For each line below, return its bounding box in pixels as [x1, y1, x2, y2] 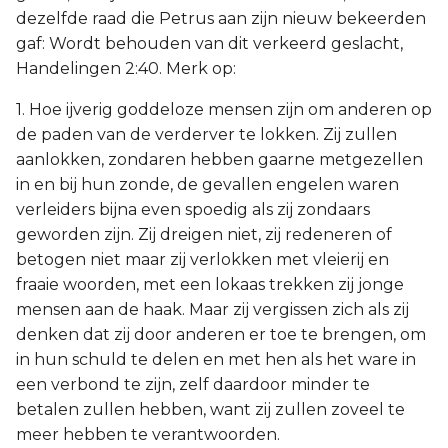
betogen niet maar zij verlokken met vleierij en [16, 250, 389, 269]
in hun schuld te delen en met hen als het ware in [16, 350, 416, 369]
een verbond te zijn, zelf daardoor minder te [16, 375, 370, 394]
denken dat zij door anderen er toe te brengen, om [16, 325, 426, 344]
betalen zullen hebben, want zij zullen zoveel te [16, 400, 405, 419]
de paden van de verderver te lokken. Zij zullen [16, 125, 397, 144]
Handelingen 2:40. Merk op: [16, 59, 236, 78]
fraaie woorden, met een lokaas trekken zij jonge [16, 275, 404, 294]
